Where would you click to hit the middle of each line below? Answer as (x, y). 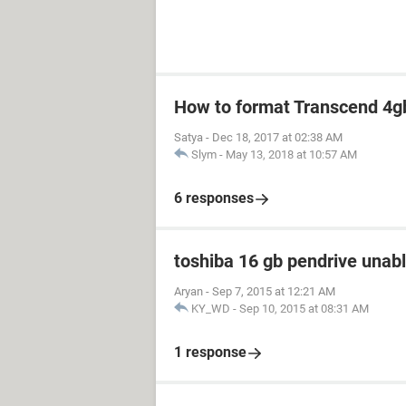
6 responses (214, 198)
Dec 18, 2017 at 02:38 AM (277, 137)
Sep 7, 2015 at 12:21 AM (274, 291)
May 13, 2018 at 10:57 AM (291, 155)
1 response (210, 352)
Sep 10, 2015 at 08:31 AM (304, 309)
